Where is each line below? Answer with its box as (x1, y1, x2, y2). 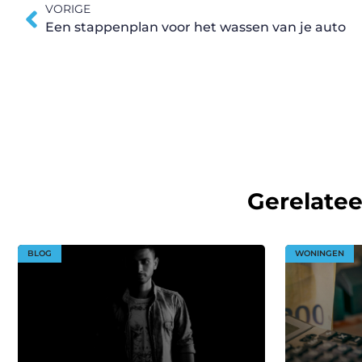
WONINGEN (295, 247, 345, 259)
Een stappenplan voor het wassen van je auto (45, 19, 346, 36)
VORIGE (45, 2, 90, 17)
